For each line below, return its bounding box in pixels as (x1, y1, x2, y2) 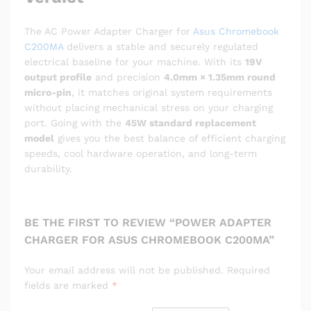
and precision (92, 72, 164, 83)
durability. (24, 163, 72, 175)
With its (201, 56, 245, 68)
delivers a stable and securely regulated (63, 41, 258, 53)
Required (227, 264, 270, 276)
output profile (24, 72, 92, 83)
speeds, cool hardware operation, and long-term (24, 148, 257, 160)
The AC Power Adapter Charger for (24, 26, 193, 37)
